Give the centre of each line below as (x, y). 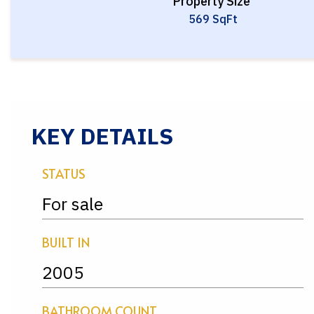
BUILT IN (66, 242)
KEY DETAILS (102, 136)
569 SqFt (213, 19)
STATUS (64, 173)
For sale (73, 204)
